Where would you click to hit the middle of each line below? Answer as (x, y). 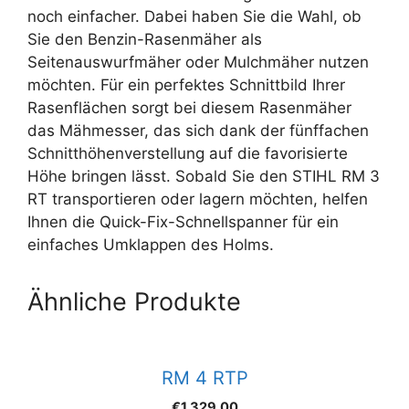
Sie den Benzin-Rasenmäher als (145, 39)
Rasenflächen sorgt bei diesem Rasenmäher (189, 108)
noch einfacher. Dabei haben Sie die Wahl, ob (194, 16)
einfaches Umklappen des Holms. (151, 245)
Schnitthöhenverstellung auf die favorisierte (188, 153)
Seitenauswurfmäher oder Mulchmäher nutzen (198, 62)
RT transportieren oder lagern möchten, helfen (198, 199)
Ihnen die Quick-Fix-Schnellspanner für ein (183, 222)
